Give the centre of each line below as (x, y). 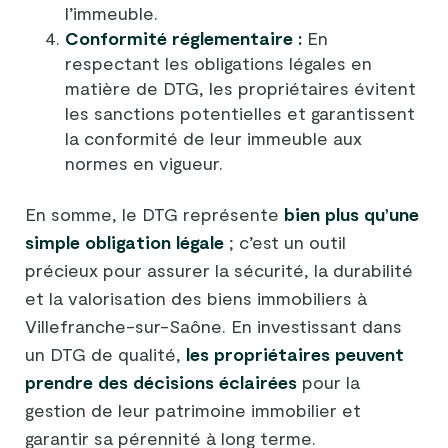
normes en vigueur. (144, 162)
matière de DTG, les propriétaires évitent (240, 87)
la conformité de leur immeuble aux (213, 137)
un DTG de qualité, (105, 353)
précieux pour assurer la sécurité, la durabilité (219, 269)
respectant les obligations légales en (218, 62)
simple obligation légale (124, 241)
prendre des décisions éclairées (161, 381)
